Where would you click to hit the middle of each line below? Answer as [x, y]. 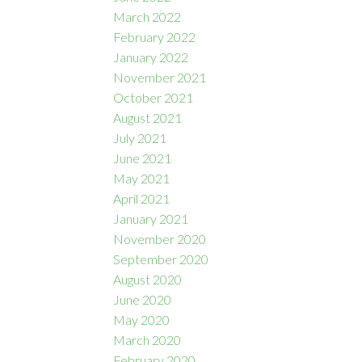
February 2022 [155, 37]
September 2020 [161, 259]
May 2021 [142, 179]
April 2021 [142, 199]
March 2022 [147, 17]
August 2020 [148, 280]
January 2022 [151, 57]
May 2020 [142, 320]
